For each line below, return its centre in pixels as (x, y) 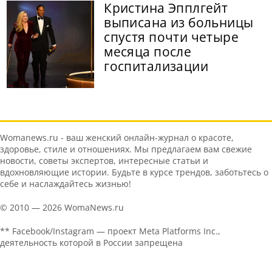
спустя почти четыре (172, 37)
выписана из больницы (179, 23)
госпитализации (156, 66)
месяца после (148, 52)
